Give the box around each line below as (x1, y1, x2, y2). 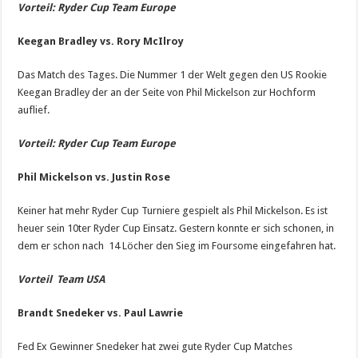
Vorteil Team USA (18, 272, 105, 285)
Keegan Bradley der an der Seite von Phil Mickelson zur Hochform (18, 86, 316, 98)
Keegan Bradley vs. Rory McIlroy (18, 34, 185, 47)
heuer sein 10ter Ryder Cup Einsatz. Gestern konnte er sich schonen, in (18, 221, 335, 234)
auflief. (18, 103, 50, 116)
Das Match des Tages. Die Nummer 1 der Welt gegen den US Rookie (18, 68, 328, 81)
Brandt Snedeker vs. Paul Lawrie (18, 306, 184, 319)
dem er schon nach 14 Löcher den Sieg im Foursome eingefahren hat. (18, 239, 336, 252)
